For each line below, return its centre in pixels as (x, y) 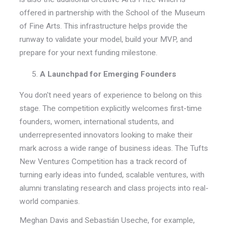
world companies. (49, 201)
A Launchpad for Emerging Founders (108, 74)
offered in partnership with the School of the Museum (112, 13)
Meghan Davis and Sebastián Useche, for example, (107, 221)
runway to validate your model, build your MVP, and (106, 40)
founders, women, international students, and (96, 121)
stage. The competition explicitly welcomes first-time (110, 108)
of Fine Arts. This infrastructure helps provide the (103, 26)
